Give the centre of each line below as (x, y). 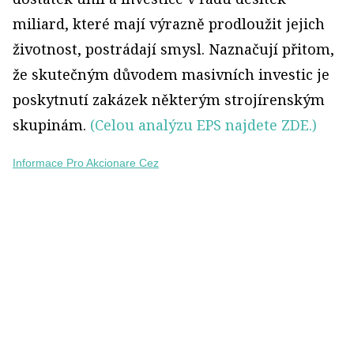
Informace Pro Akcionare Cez (86, 163)
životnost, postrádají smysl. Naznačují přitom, (173, 49)
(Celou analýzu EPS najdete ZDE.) (203, 125)
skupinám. (51, 125)
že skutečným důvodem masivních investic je (171, 74)
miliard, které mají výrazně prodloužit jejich (169, 24)
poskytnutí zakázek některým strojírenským (169, 100)
